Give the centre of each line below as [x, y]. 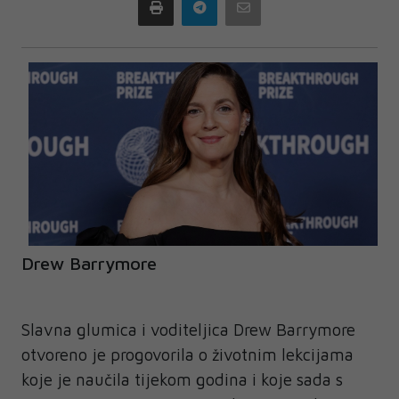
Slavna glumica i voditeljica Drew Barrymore [188, 329]
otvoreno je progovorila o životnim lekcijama [187, 354]
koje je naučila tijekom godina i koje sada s [182, 379]
